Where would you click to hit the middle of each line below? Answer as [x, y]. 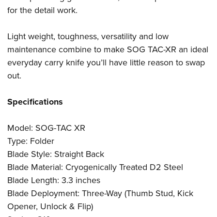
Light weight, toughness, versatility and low [88, 37]
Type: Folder [31, 141]
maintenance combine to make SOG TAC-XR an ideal [108, 50]
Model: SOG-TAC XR [46, 128]
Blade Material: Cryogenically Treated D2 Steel [95, 167]
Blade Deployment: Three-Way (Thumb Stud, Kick [100, 194]
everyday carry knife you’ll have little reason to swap [106, 63]
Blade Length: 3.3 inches [54, 180]
